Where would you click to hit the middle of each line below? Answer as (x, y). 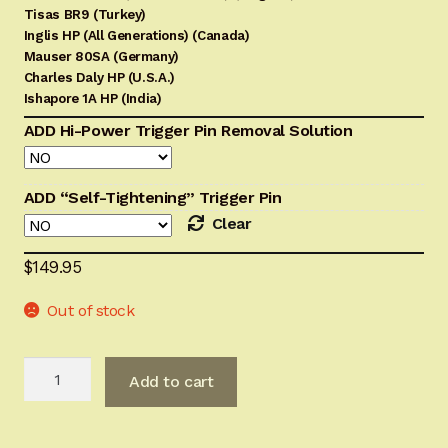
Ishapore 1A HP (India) (92, 99)
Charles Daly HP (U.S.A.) (99, 78)
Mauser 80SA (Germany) (101, 57)
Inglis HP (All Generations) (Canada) (136, 36)
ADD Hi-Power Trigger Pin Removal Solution (188, 131)
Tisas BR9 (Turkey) (85, 15)
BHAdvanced (70, 368)
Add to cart (171, 382)
